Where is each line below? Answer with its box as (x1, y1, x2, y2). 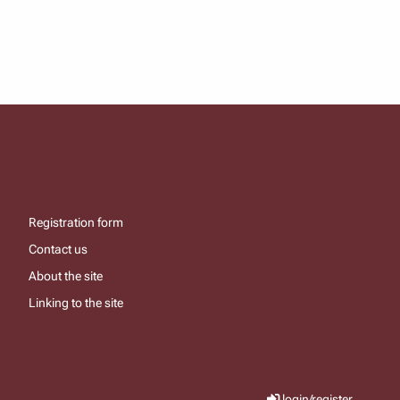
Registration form (29, 214, 123, 229)
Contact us (29, 241, 87, 256)
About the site (29, 268, 103, 283)
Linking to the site (29, 295, 123, 310)
